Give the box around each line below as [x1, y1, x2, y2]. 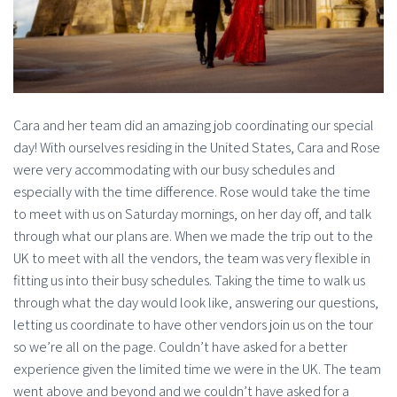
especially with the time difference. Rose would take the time [13, 183, 370, 201]
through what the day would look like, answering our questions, [13, 293, 378, 312]
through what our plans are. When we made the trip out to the [13, 227, 373, 245]
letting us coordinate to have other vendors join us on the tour [13, 315, 373, 334]
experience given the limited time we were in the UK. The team [13, 360, 381, 378]
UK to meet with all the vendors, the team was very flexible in [13, 249, 370, 268]
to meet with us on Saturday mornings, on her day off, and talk [13, 205, 371, 223]
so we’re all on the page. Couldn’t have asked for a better [13, 338, 347, 356]
